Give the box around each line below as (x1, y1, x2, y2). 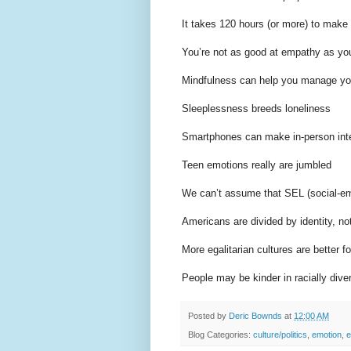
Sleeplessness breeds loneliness (182, 103, 331, 115)
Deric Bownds (229, 311, 282, 321)
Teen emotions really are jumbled (182, 159, 331, 172)
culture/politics (253, 330, 307, 340)
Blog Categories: (188, 330, 253, 340)
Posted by (188, 311, 229, 321)
